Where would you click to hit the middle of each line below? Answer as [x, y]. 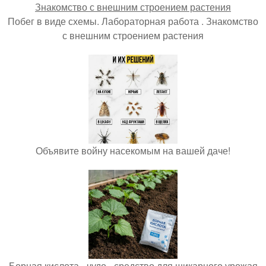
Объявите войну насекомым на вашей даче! [133, 151]
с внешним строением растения [133, 36]
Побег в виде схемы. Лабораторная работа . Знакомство [133, 21]
